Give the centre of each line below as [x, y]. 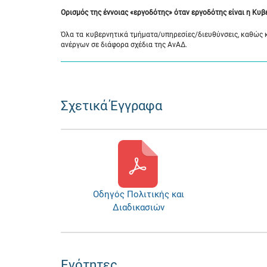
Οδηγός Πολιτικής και [138, 194]
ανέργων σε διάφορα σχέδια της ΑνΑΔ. [124, 45]
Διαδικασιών [138, 207]
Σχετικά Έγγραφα [111, 106]
